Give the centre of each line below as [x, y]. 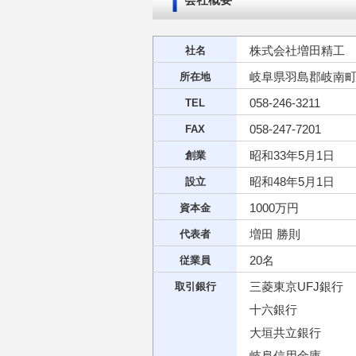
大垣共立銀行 [285, 333]
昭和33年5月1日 [292, 155]
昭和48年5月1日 [292, 182]
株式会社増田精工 [297, 50]
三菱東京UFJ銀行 [296, 286]
